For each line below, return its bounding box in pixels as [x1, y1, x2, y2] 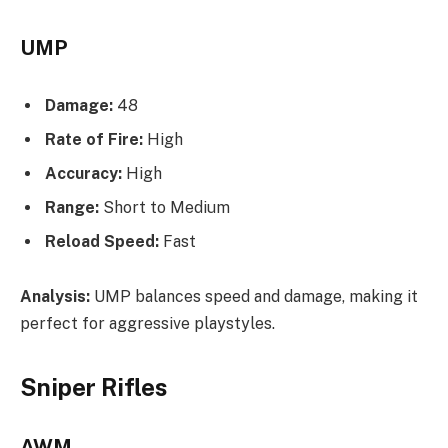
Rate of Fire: [45, 129, 143, 149]
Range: [45, 197, 99, 217]
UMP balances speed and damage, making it [90, 287, 418, 307]
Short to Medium [99, 197, 230, 217]
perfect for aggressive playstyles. [20, 314, 275, 334]
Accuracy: [45, 163, 122, 183]
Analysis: [20, 287, 90, 307]
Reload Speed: [45, 231, 159, 251]
